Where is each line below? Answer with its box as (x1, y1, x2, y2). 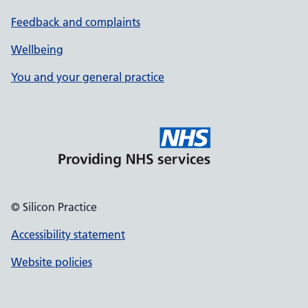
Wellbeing (11, 43, 63, 56)
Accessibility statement (11, 228, 125, 241)
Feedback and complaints (11, 15, 140, 29)
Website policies (11, 255, 92, 269)
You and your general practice (11, 70, 164, 84)
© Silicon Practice (11, 200, 97, 214)
